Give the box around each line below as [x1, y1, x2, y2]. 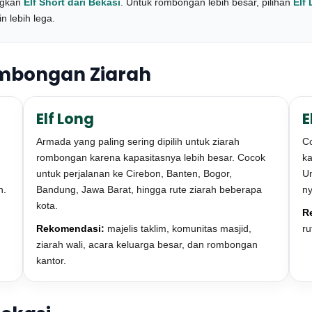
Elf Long [36, 109, 94, 129]
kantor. [36, 255, 66, 266]
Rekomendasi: [36, 223, 104, 234]
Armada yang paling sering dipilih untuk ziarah [36, 136, 240, 147]
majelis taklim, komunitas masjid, [104, 223, 251, 234]
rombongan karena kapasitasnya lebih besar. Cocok [36, 152, 265, 163]
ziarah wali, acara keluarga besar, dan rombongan [36, 239, 258, 250]
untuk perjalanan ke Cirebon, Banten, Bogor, [36, 168, 232, 179]
